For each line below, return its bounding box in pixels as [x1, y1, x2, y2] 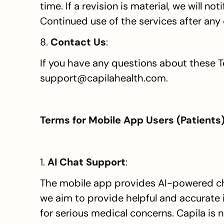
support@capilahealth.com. [40, 71, 168, 84]
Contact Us [50, 35, 106, 48]
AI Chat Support [47, 155, 125, 168]
